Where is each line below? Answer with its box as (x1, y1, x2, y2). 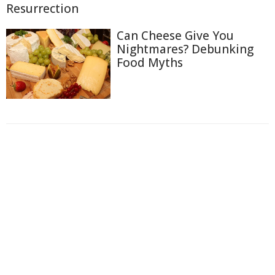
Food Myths (117, 55, 183, 71)
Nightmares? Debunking (117, 41, 254, 58)
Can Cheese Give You (117, 28, 234, 44)
